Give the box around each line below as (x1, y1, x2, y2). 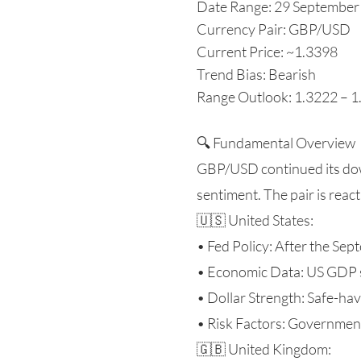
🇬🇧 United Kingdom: (197, 340, 331, 358)
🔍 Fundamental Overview (197, 134, 355, 151)
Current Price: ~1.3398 (197, 43, 338, 60)
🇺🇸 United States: (197, 211, 313, 229)
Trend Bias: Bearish (197, 65, 316, 83)
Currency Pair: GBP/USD (197, 20, 351, 38)
